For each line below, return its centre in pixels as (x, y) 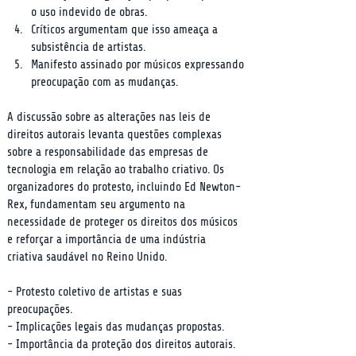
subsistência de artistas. (88, 47)
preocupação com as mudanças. (104, 82)
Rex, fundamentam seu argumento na (98, 205)
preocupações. (40, 310)
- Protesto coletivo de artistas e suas (96, 292)
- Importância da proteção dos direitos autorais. (121, 344)
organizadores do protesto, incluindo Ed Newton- (124, 187)
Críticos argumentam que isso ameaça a (126, 30)
